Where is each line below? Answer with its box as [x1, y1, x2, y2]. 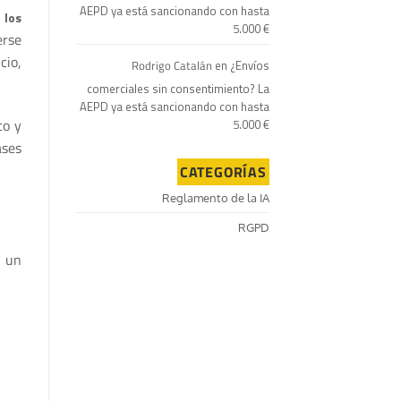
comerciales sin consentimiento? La [87, 80, 269, 98]
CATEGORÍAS [179, 161, 267, 183]
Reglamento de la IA [162, 191, 269, 205]
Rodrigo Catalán [132, 56, 212, 74]
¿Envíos [230, 56, 269, 74]
